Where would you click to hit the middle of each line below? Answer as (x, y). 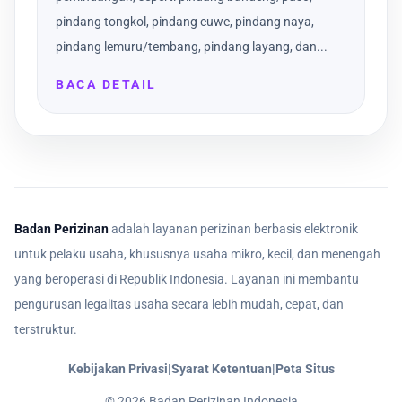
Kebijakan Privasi (118, 369)
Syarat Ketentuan (221, 369)
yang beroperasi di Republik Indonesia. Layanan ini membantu (187, 280)
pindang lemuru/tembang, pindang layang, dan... (192, 47)
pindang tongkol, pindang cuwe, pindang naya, (185, 22)
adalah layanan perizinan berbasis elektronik (233, 229)
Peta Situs (305, 369)
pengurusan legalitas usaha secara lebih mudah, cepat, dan (179, 305)
